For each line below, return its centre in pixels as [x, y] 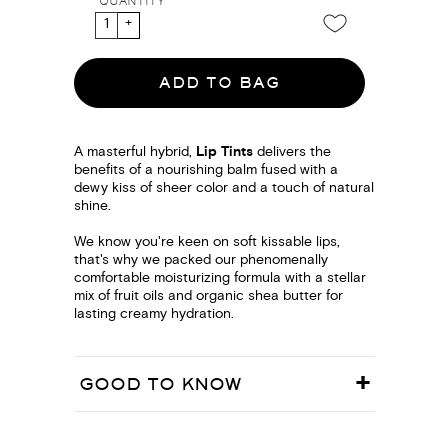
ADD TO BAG [219, 83]
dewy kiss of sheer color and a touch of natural [223, 188]
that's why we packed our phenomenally [200, 260]
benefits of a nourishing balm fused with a [205, 170]
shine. [92, 206]
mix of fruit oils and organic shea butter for [208, 296]
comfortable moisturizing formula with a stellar [219, 278]
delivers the [291, 152]
